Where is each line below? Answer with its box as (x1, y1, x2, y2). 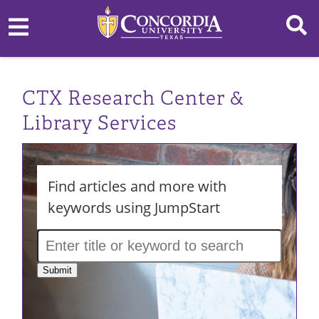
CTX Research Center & (22, 86, 244, 110)
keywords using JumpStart (48, 198, 220, 217)
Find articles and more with (48, 177, 226, 196)
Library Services (22, 111, 177, 135)
